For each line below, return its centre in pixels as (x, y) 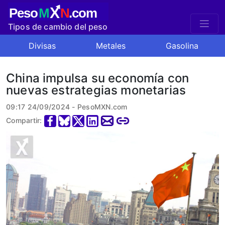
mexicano (27, 39)
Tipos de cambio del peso (58, 27)
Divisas (42, 46)
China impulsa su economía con (98, 78)
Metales (110, 46)
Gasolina (182, 46)
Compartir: (24, 120)
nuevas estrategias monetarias (96, 90)
